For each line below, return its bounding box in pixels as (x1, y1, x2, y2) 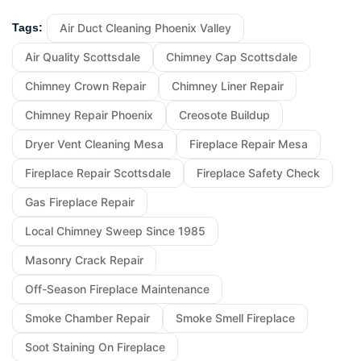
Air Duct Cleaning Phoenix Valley (60, 20, 231, 35)
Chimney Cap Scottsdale (166, 49, 297, 64)
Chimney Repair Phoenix (25, 107, 153, 122)
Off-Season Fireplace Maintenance (25, 281, 210, 296)
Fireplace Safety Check (197, 165, 320, 180)
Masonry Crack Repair (25, 252, 143, 267)
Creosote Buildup (179, 107, 270, 122)
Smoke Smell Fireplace (176, 310, 295, 325)
